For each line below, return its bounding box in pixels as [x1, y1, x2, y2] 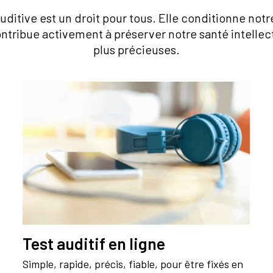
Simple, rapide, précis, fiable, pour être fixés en [23, 257, 244, 271]
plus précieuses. [93, 42, 180, 57]
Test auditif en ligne [23, 233, 166, 253]
